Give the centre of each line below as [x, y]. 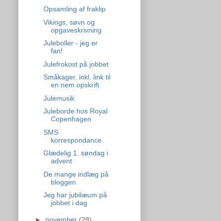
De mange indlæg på [76, 174]
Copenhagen [71, 119]
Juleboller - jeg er [70, 43]
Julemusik [59, 98]
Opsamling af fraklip [74, 9]
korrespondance [76, 140]
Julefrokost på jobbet [76, 64]
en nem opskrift [75, 85]
